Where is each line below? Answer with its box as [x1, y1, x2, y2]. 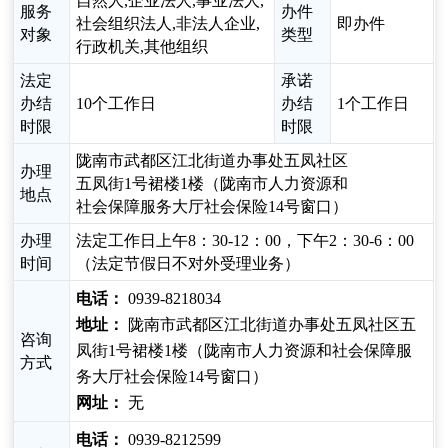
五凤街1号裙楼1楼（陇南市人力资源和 [76, 175, 349, 193]
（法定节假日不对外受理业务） [76, 255, 301, 273]
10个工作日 [76, 95, 157, 113]
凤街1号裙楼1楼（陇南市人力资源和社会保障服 [76, 342, 413, 360]
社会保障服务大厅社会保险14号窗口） [76, 198, 349, 216]
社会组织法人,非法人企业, [76, 15, 261, 33]
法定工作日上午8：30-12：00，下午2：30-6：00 [76, 232, 415, 250]
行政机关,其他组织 [76, 38, 209, 56]
